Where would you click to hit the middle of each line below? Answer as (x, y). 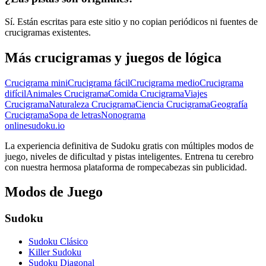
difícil (15, 93)
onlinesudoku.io (35, 125)
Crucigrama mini (36, 83)
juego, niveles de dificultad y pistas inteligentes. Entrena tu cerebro (129, 156)
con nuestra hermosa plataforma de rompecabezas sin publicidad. (126, 167)
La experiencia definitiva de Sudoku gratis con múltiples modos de (129, 145)
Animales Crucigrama (67, 93)
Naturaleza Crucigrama (92, 104)
